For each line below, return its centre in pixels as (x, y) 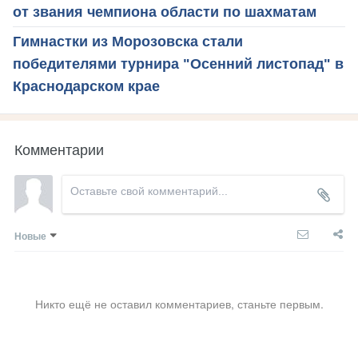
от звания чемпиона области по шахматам (165, 12)
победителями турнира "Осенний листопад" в (178, 64)
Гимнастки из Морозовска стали (128, 41)
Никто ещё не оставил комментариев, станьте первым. (179, 303)
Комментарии (59, 148)
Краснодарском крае (86, 86)
